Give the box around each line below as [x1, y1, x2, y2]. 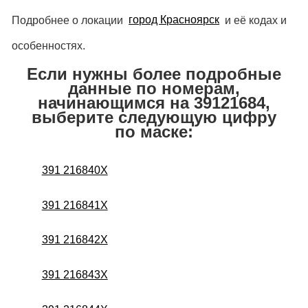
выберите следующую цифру [32, 107, 276, 126]
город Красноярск [129, 14, 220, 26]
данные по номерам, [68, 78, 240, 98]
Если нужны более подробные [27, 64, 281, 83]
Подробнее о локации [11, 14, 126, 26]
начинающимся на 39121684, [38, 93, 270, 112]
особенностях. [11, 39, 85, 52]
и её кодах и [222, 14, 287, 26]
